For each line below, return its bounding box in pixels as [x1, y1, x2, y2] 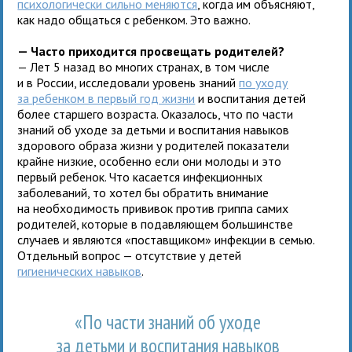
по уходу [239, 74, 288, 90]
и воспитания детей [195, 90, 306, 106]
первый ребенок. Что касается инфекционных [17, 168, 263, 185]
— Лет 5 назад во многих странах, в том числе [17, 58, 270, 75]
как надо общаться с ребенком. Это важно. [17, 11, 251, 27]
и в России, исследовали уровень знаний [17, 74, 240, 90]
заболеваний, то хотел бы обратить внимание [17, 184, 269, 200]
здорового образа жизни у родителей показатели [17, 137, 290, 153]
